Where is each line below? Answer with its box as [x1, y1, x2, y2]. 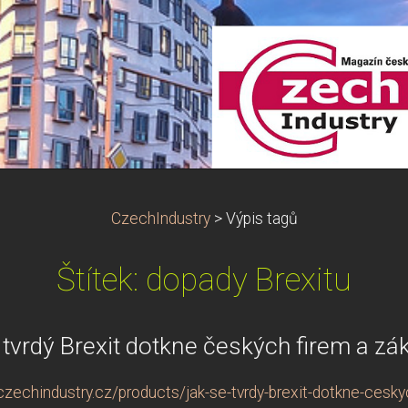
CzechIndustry [110, 209, 210, 228]
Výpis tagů [225, 209, 298, 228]
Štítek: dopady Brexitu [56, 260, 352, 299]
